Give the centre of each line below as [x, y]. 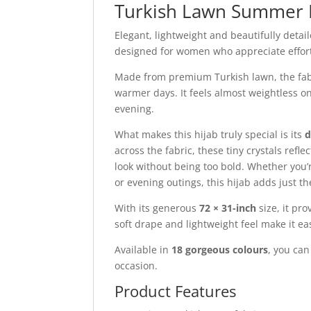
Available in [143, 250]
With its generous [157, 208]
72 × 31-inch [228, 208]
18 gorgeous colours [220, 250]
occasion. [136, 266]
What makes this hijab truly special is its [210, 135]
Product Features [176, 291]
